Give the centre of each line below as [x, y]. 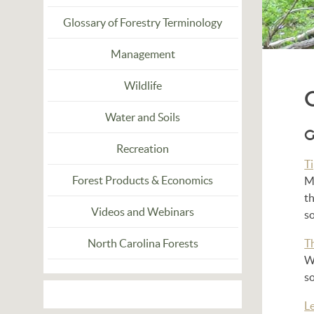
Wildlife [143, 86]
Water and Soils [143, 117]
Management [143, 54]
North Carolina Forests [143, 243]
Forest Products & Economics [143, 180]
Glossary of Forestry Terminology [143, 22]
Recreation [143, 149]
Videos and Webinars [143, 212]
